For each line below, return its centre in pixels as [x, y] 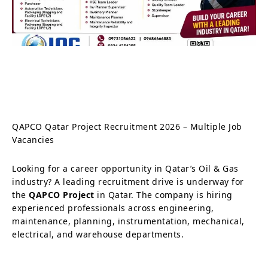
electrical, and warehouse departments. [98, 234]
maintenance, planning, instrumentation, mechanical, [128, 221]
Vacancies [34, 139]
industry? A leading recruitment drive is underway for [128, 181]
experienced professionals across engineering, [113, 208]
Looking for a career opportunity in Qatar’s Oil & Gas [125, 168]
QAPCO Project [62, 194]
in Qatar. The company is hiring [163, 194]
